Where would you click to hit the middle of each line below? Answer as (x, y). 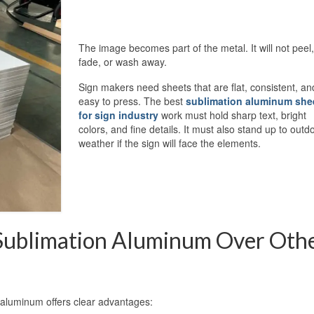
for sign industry (120, 115)
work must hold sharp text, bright (233, 115)
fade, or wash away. (122, 61)
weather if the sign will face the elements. (169, 143)
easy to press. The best (132, 101)
